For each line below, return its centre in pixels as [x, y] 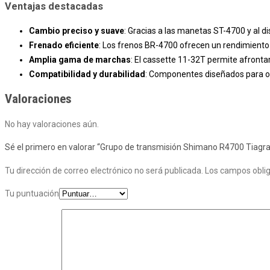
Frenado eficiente [64, 45]
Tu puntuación [32, 193]
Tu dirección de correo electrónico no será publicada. [104, 170]
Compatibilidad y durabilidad [87, 74]
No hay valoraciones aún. [52, 124]
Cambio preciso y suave [77, 30]
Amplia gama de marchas [80, 59]
